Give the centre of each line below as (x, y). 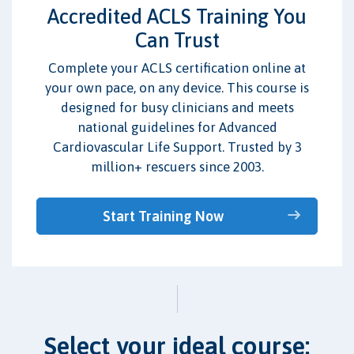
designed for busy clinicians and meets (177, 107)
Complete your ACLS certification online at (177, 68)
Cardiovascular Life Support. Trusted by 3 (177, 147)
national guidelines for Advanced (177, 127)
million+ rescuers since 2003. (177, 167)
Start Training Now (163, 216)
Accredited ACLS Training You (177, 16)
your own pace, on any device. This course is (177, 88)
